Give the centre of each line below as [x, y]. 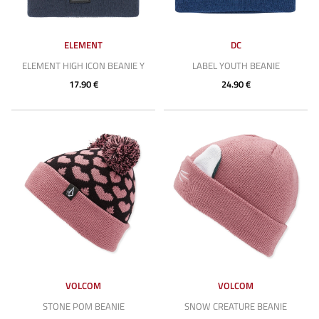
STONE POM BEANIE [83, 306]
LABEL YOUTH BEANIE [236, 66]
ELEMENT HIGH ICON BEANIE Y [83, 66]
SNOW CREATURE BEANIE [236, 306]
